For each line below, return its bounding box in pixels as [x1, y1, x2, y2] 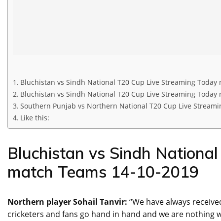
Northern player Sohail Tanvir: [7, 196, 129, 208]
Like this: [20, 113, 49, 123]
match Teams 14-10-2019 [7, 162, 199, 182]
